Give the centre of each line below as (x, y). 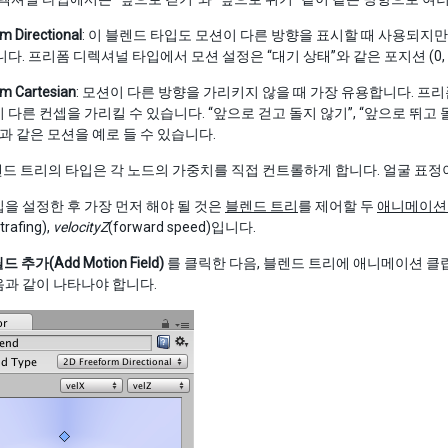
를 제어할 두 (337, 206)
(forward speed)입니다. (182, 227)
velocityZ (80, 227)
